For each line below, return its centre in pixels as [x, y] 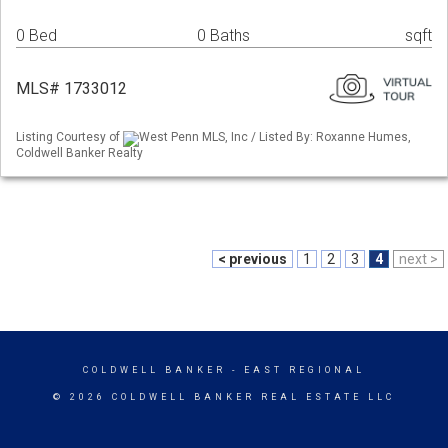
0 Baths [223, 36]
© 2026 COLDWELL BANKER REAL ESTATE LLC [224, 397]
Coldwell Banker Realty [79, 152]
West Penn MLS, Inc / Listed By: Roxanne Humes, [275, 137]
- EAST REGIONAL [295, 370]
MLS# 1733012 [71, 89]
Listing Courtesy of [69, 137]
